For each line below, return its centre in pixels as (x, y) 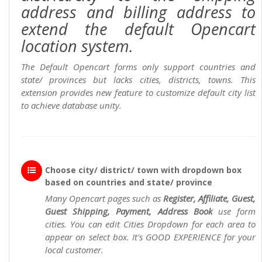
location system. (77, 46)
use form (234, 211)
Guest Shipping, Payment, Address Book (129, 211)
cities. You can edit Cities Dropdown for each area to (150, 224)
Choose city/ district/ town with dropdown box (143, 170)
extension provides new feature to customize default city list (138, 93)
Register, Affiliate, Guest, (209, 199)
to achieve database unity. (71, 106)
